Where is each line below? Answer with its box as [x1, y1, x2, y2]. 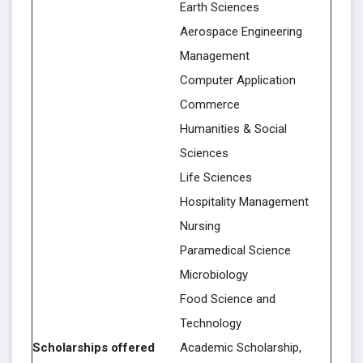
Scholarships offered [32, 340, 155, 355]
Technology [180, 316, 241, 331]
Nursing [180, 219, 220, 233]
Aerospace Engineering [180, 24, 302, 39]
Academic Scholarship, [180, 340, 301, 355]
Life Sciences [180, 170, 252, 185]
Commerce [180, 97, 240, 112]
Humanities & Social [180, 122, 287, 136]
